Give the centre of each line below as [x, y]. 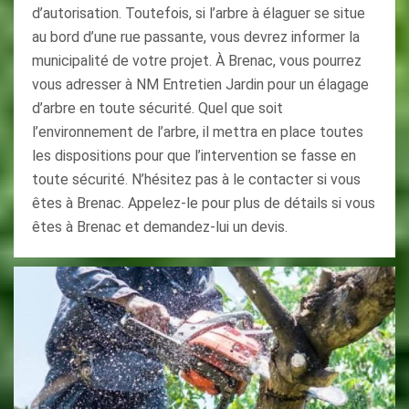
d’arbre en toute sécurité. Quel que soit [157, 108]
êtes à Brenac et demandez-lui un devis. [160, 227]
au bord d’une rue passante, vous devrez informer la [196, 37]
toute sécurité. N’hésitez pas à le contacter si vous [196, 179]
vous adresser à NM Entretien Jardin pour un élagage [200, 84]
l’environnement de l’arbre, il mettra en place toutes [198, 132]
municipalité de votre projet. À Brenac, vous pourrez [197, 61]
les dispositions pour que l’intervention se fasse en [194, 156]
